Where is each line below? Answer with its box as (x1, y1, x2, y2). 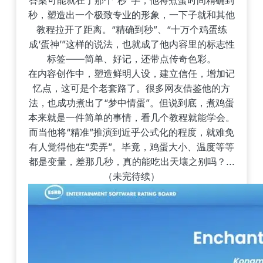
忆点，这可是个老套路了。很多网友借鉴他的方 (33, 82, 230, 94)
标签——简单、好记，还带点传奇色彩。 (47, 53, 216, 65)
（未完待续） (103, 170, 160, 182)
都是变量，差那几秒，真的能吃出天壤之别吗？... (28, 156, 235, 167)
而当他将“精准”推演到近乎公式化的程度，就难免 (29, 126, 234, 138)
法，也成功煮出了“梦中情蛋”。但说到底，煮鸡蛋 (29, 97, 234, 109)
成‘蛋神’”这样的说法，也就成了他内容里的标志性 (28, 38, 235, 50)
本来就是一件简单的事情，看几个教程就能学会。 (28, 112, 235, 123)
